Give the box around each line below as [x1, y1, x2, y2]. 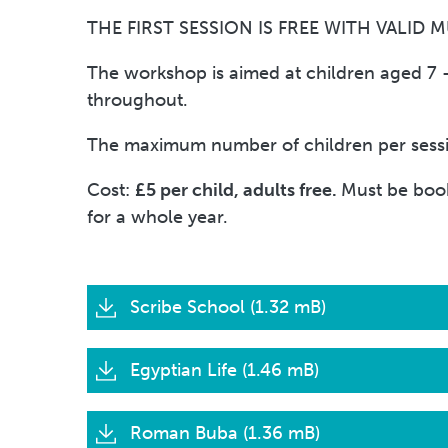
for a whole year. [87, 205, 228, 228]
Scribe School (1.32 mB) [125, 295, 326, 318]
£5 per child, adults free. [135, 178, 341, 201]
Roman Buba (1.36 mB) [125, 421, 320, 444]
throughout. [87, 88, 188, 111]
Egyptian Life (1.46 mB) [125, 358, 319, 381]
